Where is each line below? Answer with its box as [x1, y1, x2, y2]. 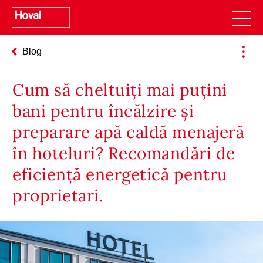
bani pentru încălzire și [12, 100, 194, 122]
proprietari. [12, 184, 103, 206]
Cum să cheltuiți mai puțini [12, 79, 227, 100]
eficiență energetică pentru [12, 163, 228, 185]
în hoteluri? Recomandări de [12, 142, 235, 164]
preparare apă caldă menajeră [12, 121, 244, 143]
